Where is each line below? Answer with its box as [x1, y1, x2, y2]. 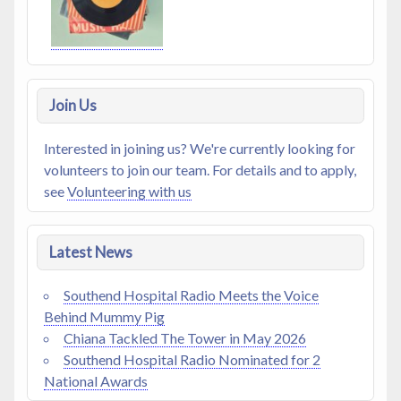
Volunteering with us [66, 183, 192, 200]
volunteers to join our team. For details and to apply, [43, 161, 356, 179]
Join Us [48, 96, 97, 115]
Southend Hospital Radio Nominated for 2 [63, 350, 320, 368]
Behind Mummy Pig [43, 307, 165, 325]
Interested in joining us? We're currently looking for [43, 140, 355, 158]
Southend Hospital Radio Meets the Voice [63, 286, 319, 303]
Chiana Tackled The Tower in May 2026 [63, 328, 306, 346]
